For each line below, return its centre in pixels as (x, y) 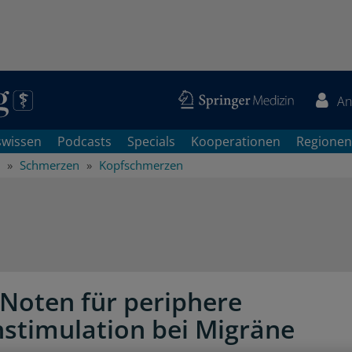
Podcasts (84, 141)
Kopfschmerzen (141, 165)
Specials (151, 141)
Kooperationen (236, 141)
